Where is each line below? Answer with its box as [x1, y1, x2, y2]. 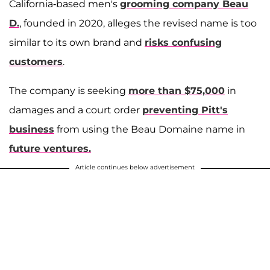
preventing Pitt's [142, 104, 228, 116]
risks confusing [145, 37, 222, 49]
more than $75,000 [128, 85, 225, 97]
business [9, 124, 54, 136]
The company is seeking [9, 85, 128, 97]
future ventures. [9, 143, 91, 155]
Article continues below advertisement [75, 163, 195, 172]
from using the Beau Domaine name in [54, 124, 245, 136]
